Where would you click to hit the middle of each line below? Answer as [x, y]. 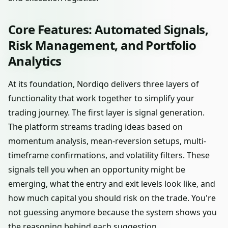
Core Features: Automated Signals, [108, 29]
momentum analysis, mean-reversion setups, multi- [107, 141]
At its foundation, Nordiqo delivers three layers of [104, 84]
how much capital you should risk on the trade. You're [112, 198]
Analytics [35, 61]
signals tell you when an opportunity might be [97, 169]
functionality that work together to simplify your [101, 98]
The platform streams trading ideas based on [95, 127]
